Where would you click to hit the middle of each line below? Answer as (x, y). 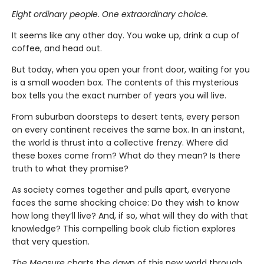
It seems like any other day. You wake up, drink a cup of (126, 35)
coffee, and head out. (57, 48)
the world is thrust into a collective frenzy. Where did (120, 142)
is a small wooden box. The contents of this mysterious (125, 82)
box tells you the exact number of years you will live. (119, 95)
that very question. (51, 241)
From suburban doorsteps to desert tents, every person (126, 116)
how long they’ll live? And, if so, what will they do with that (130, 215)
